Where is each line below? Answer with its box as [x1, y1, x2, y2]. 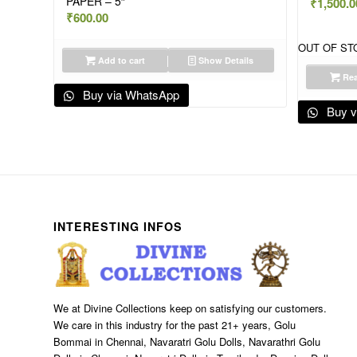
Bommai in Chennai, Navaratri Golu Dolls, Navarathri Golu [53, 333, 320, 349]
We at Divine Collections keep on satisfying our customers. [53, 300, 327, 316]
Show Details [196, 54, 254, 67]
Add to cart [95, 54, 145, 67]
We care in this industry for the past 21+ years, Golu [53, 316, 296, 332]
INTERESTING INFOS [53, 218, 182, 234]
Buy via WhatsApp [80, 86, 180, 104]
